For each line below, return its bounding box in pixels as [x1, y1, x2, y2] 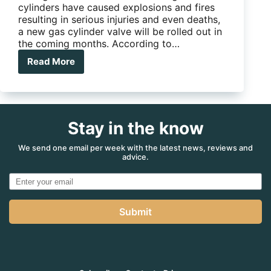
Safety [50, 129, 80, 142]
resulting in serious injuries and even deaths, [18, 13, 220, 25]
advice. [122, 152, 149, 162]
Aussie [50, 152, 80, 165]
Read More [27, 56, 75, 68]
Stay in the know [67, 117, 204, 139]
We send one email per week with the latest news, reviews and [18, 143, 253, 152]
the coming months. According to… [18, 37, 180, 50]
